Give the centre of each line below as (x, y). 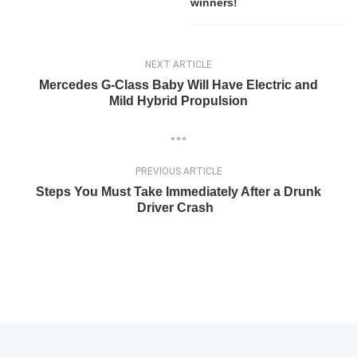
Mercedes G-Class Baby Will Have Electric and (178, 85)
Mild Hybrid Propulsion (178, 101)
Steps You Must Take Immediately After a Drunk (178, 192)
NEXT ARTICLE (178, 65)
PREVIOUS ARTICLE (178, 172)
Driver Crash (178, 208)
